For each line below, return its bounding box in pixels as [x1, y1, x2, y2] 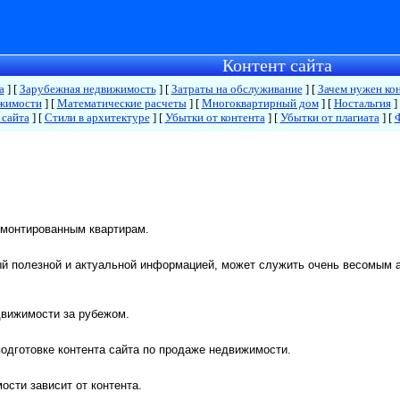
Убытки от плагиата [279, 111, 379, 124]
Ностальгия [333, 96, 391, 110]
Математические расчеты [56, 96, 187, 110]
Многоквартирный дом [201, 96, 319, 110]
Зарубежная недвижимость [19, 82, 156, 96]
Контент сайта [222, 55, 332, 75]
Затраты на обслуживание [171, 82, 303, 96]
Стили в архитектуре [44, 111, 150, 124]
